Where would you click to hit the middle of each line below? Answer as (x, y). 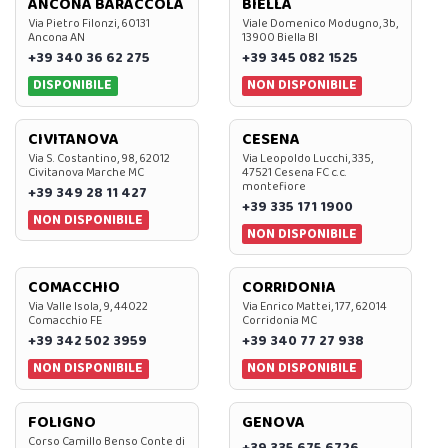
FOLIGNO (62, 422)
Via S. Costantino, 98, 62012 (99, 158)
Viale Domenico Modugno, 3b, (319, 24)
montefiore (273, 186)
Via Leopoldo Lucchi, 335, (307, 158)
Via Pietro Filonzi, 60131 (89, 24)
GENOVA (273, 422)
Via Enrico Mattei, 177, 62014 (314, 307)
